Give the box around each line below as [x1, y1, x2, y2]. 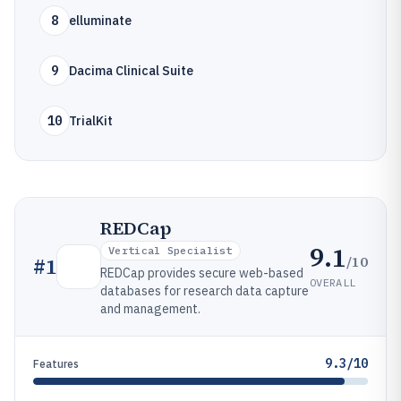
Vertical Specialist [108, 243, 233, 257]
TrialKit [69, 113, 113, 129]
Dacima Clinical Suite [69, 63, 193, 79]
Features [33, 357, 79, 371]
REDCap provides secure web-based [100, 265, 303, 281]
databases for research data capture [100, 283, 309, 299]
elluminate [69, 13, 132, 29]
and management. [100, 301, 200, 317]
